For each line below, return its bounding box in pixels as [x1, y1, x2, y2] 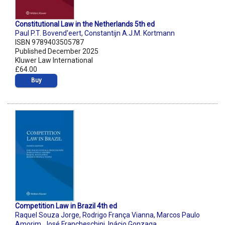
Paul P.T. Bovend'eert [15, 29, 81, 38]
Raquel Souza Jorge [15, 211, 79, 219]
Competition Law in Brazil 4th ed [15, 202, 117, 210]
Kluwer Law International [15, 56, 93, 65]
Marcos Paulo [157, 211, 200, 219]
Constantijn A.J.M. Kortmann [84, 29, 175, 38]
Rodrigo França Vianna [82, 211, 154, 219]
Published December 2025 [15, 47, 98, 56]
